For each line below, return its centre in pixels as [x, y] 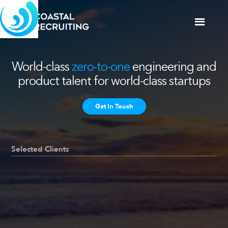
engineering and [173, 66]
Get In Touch [114, 106]
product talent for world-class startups [114, 81]
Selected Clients [40, 149]
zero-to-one [101, 66]
